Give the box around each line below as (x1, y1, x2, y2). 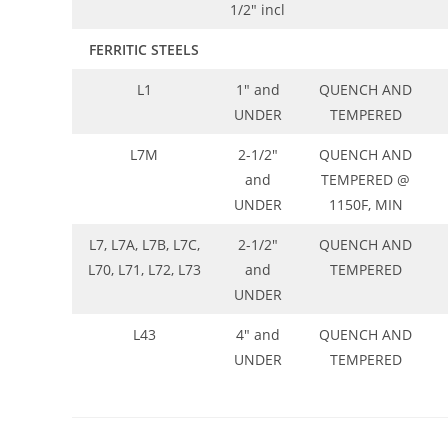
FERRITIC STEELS (89, 40, 199, 60)
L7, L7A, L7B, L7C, (88, 235, 200, 255)
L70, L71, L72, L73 (87, 260, 201, 280)
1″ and (235, 80, 280, 100)
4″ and (235, 325, 280, 345)
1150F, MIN (328, 195, 403, 215)
